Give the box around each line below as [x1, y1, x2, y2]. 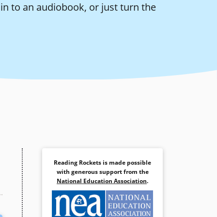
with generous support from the [56, 167, 149, 176]
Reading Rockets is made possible [54, 158, 151, 167]
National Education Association [57, 176, 147, 185]
